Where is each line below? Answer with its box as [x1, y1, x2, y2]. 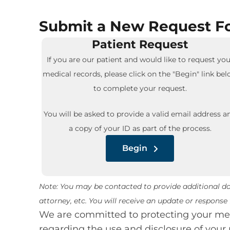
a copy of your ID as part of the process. [68, 124, 212, 133]
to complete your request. [93, 83, 187, 93]
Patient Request [91, 37, 188, 51]
